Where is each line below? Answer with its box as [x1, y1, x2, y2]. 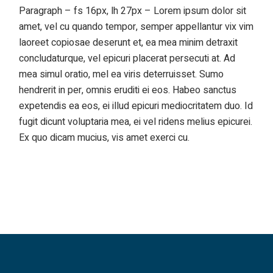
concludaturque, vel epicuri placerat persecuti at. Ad [19, 51, 236, 66]
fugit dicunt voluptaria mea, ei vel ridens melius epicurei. [19, 115, 253, 129]
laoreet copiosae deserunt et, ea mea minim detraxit [19, 35, 238, 50]
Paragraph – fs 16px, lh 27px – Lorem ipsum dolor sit [19, 4, 247, 18]
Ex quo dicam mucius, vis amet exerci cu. [19, 130, 190, 145]
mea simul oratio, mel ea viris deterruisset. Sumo [19, 67, 224, 82]
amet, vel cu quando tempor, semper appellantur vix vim [19, 19, 254, 34]
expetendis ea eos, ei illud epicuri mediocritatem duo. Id [19, 99, 253, 113]
